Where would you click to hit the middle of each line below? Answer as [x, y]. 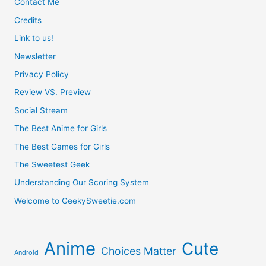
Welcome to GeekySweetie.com [75, 200]
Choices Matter [139, 251]
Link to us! [34, 38]
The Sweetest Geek [52, 165]
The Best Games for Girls [62, 146]
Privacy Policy [42, 75]
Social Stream [41, 110]
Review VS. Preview [53, 92]
